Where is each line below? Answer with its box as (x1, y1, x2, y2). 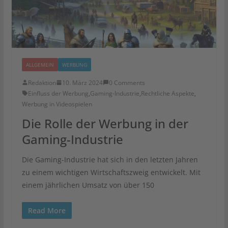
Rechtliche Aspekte (140, 89, 194, 98)
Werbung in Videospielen (21, 99, 92, 108)
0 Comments (108, 78, 145, 87)
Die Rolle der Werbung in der (21, 115, 188, 132)
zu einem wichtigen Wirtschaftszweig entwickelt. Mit (21, 167, 201, 177)
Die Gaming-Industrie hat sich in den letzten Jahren (21, 154, 198, 164)
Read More (27, 205, 66, 215)
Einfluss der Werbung (27, 89, 89, 98)
